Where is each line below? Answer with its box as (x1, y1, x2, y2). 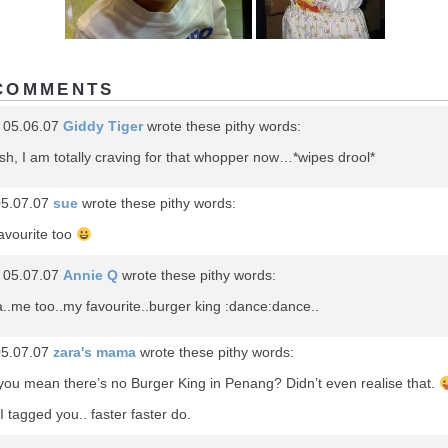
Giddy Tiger (63, 118, 143, 135)
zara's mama (53, 344, 136, 361)
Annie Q (63, 267, 118, 284)
